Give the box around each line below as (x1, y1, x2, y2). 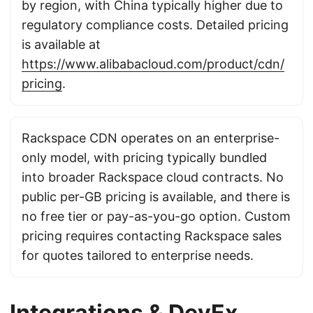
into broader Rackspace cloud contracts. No (22, 170, 284, 184)
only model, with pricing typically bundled (22, 150, 267, 165)
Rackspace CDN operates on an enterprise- (22, 131, 279, 145)
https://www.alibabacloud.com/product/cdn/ (22, 57, 284, 71)
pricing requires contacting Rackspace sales (22, 228, 282, 243)
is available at (22, 37, 101, 52)
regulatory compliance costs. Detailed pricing (22, 17, 289, 32)
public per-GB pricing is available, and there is (22, 189, 290, 204)
